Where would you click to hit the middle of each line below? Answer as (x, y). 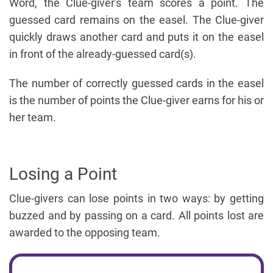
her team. (33, 117)
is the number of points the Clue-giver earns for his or (136, 100)
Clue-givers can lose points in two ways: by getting (136, 198)
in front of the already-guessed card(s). (103, 54)
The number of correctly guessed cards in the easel (136, 83)
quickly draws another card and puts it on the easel (136, 37)
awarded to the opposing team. (85, 232)
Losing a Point (63, 174)
